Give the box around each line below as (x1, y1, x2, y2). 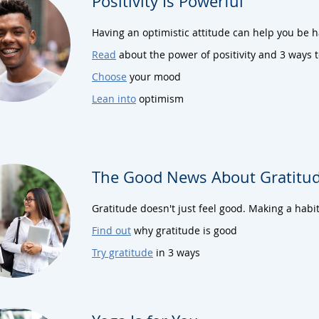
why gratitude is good (131, 223, 237, 237)
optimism (136, 91, 184, 105)
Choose (92, 69, 127, 83)
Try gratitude (92, 245, 153, 259)
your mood (127, 69, 181, 83)
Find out (92, 223, 131, 237)
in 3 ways (153, 245, 200, 259)
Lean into (92, 91, 136, 105)
